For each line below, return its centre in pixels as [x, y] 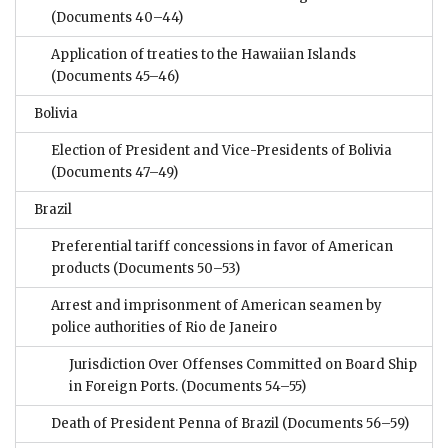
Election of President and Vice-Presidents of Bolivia [221, 151]
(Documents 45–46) [115, 77]
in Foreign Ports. [123, 387]
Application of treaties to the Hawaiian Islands [203, 55]
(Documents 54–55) [242, 387]
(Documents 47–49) [114, 173]
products [80, 269]
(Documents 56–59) [344, 424]
